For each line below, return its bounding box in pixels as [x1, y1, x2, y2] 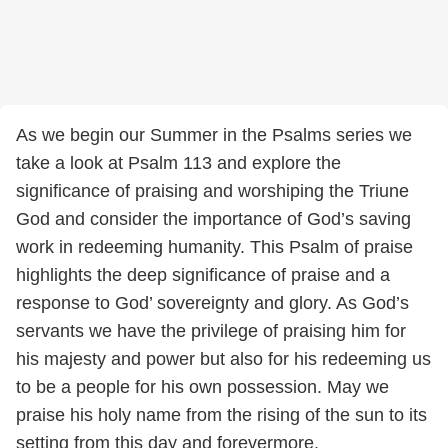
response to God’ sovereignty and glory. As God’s [16, 293, 409, 313]
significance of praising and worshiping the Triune [16, 181, 409, 201]
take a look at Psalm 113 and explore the [16, 153, 341, 173]
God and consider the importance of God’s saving [16, 209, 411, 229]
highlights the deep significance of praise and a [16, 265, 390, 285]
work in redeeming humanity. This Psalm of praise [16, 237, 413, 257]
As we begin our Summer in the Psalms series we [16, 125, 412, 145]
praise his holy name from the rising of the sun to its [16, 405, 427, 425]
